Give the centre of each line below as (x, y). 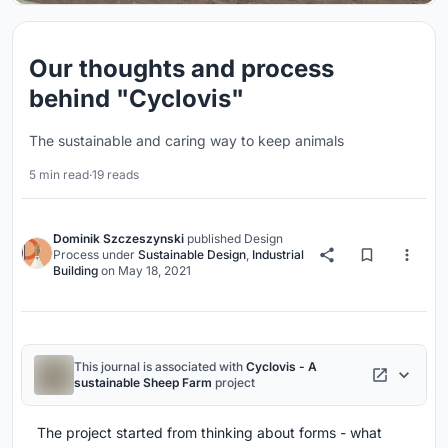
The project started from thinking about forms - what (209, 432)
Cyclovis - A (281, 366)
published (214, 238)
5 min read (59, 174)
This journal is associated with (160, 366)
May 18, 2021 (154, 270)
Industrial (278, 254)
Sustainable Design (192, 254)
